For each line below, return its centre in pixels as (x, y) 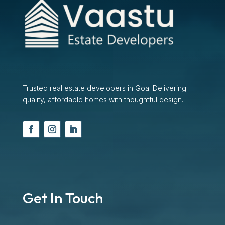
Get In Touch (63, 198)
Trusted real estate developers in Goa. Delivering (104, 88)
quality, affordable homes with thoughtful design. (103, 99)
